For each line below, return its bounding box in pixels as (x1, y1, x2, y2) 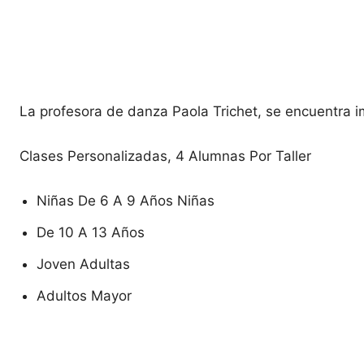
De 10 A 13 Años (37, 224, 145, 240)
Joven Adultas (37, 256, 130, 272)
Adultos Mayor (37, 288, 132, 304)
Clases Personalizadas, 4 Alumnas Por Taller (19, 148, 311, 164)
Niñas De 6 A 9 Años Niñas (37, 193, 214, 209)
